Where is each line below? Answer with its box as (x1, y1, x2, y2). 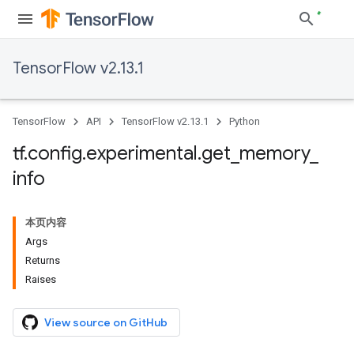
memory (239, 141, 310, 165)
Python (229, 115, 260, 127)
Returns (25, 254, 60, 266)
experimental (86, 141, 198, 165)
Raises (25, 273, 56, 285)
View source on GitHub (44, 315, 168, 330)
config (28, 141, 82, 165)
